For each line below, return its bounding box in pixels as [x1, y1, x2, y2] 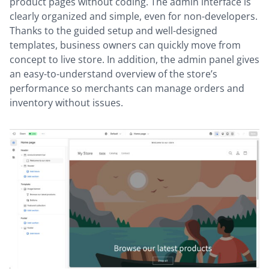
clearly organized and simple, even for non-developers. [10, 9, 258, 23]
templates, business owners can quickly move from [10, 38, 241, 52]
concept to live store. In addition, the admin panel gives [10, 52, 259, 66]
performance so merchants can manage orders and [10, 81, 244, 95]
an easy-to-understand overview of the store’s [10, 67, 217, 80]
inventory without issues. [10, 95, 123, 109]
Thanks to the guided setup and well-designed [10, 23, 217, 37]
